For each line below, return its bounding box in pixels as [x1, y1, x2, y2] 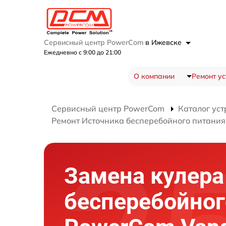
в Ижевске [145, 38, 184, 47]
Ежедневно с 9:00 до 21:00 [44, 48, 121, 56]
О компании [133, 72, 175, 81]
